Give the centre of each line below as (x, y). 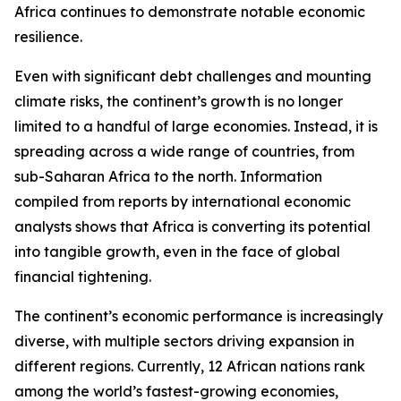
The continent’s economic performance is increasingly (199, 316)
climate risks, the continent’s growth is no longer (179, 101)
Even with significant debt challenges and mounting (193, 76)
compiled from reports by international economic (183, 201)
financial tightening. (83, 277)
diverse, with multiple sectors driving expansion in (184, 341)
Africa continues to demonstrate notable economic (190, 12)
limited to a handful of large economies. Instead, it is (196, 126)
